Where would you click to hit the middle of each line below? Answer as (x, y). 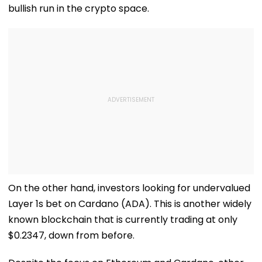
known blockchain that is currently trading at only (123, 219)
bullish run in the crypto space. (79, 8)
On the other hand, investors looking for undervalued (129, 188)
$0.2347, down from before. (71, 235)
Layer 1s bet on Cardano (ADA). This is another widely (130, 204)
